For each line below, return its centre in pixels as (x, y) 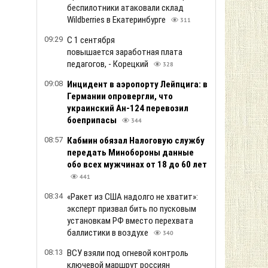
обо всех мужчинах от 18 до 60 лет (137, 165)
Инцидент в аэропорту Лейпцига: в (137, 84)
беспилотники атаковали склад (125, 8)
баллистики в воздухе (109, 233)
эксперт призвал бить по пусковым (132, 209)
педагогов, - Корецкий (109, 64)
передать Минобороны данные (130, 153)
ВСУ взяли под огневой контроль (128, 253)
